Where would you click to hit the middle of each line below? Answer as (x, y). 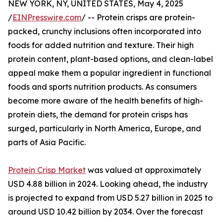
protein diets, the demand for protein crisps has (98, 115)
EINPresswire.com (47, 18)
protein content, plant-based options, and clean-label (111, 59)
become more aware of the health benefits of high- (106, 101)
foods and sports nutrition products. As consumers (102, 87)
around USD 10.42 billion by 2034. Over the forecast (106, 212)
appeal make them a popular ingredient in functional (110, 73)
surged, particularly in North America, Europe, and (105, 129)
